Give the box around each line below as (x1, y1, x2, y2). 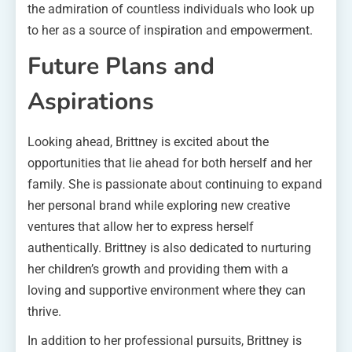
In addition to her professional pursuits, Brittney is (27, 332, 302, 348)
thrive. (27, 303, 61, 319)
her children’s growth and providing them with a (27, 261, 288, 277)
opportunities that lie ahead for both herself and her (27, 155, 312, 170)
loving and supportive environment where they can (27, 282, 306, 298)
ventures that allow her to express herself (27, 218, 254, 234)
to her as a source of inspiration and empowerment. (27, 22, 313, 38)
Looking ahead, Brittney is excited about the (27, 134, 269, 149)
